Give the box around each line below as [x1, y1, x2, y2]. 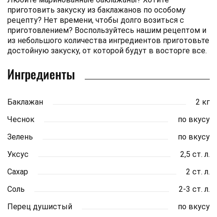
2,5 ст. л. [180, 149, 210, 159]
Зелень [7, 132, 33, 141]
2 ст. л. [186, 167, 210, 176]
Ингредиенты [7, 64, 75, 83]
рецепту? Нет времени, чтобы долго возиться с [7, 15, 184, 25]
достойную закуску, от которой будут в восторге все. [7, 46, 207, 55]
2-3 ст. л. [179, 184, 210, 194]
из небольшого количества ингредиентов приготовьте [7, 35, 209, 45]
